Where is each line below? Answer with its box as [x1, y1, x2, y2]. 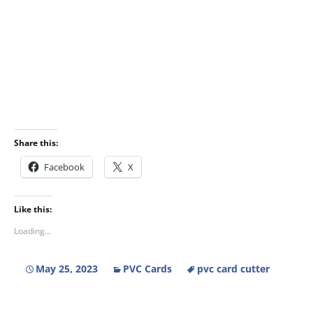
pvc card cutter [197, 261, 270, 275]
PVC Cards [123, 261, 172, 275]
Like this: [14, 203, 52, 215]
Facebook [44, 160, 85, 173]
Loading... [14, 224, 51, 237]
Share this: [14, 136, 58, 149]
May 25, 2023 [36, 261, 98, 275]
